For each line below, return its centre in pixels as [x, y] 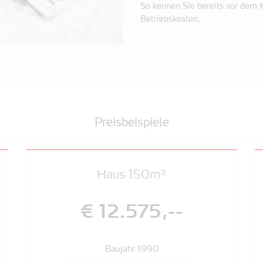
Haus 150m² [131, 175]
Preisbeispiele [131, 123]
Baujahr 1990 [131, 249]
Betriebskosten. [171, 19]
